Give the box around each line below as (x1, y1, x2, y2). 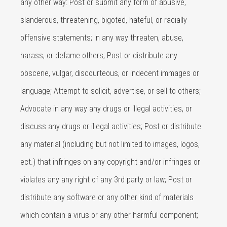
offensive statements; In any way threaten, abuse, (20, 33, 183, 43)
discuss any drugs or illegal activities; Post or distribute (20, 122, 201, 131)
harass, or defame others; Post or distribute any (20, 51, 177, 60)
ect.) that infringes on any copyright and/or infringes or (20, 157, 200, 167)
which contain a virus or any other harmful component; (20, 210, 198, 220)
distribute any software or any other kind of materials (20, 193, 194, 202)
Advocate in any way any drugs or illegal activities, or (20, 104, 192, 113)
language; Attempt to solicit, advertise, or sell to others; (20, 86, 201, 96)
